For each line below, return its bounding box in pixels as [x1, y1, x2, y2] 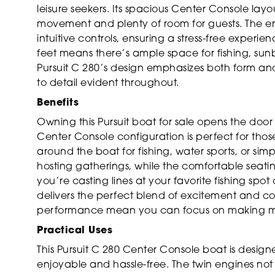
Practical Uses [37, 225, 112, 236]
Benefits [37, 98, 79, 108]
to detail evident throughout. [37, 78, 179, 88]
